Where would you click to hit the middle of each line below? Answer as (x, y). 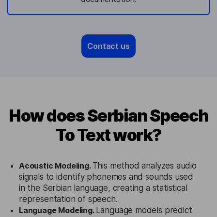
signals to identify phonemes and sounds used (106, 177)
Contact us (108, 46)
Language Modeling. (57, 210)
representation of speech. (68, 199)
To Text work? (108, 135)
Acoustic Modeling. (56, 166)
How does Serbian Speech (108, 116)
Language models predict (144, 210)
